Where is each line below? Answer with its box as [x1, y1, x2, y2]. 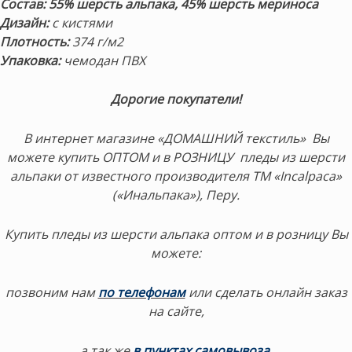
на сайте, [148, 302, 204, 321]
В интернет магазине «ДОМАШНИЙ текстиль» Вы [23, 130, 329, 148]
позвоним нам [5, 284, 98, 302]
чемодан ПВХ [64, 51, 145, 69]
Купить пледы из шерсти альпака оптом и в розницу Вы [4, 225, 348, 244]
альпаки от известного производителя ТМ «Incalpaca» [10, 167, 342, 185]
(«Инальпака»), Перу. [112, 186, 240, 204]
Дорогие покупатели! [111, 90, 241, 108]
